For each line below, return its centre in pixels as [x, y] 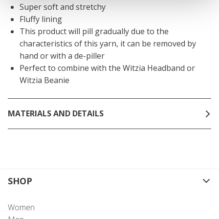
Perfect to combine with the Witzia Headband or [107, 68]
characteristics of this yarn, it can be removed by [108, 43]
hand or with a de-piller [62, 55]
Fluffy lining [41, 19]
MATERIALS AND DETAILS [56, 114]
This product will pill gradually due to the [94, 31]
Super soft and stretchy [63, 7]
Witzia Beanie [44, 80]
